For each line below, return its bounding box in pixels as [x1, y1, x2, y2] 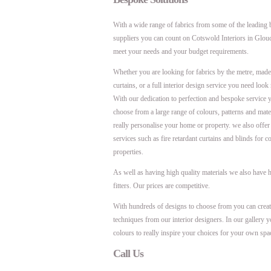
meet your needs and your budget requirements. [113, 47, 249, 56]
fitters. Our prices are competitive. [113, 181, 210, 190]
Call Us [113, 247, 143, 260]
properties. [113, 148, 143, 156]
